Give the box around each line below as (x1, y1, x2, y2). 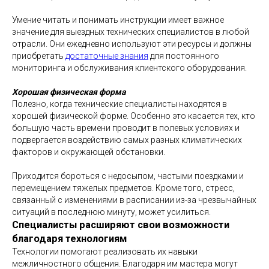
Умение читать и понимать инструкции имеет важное (12, 15, 224, 25)
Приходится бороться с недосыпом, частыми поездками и (12, 171, 244, 181)
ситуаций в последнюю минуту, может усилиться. (12, 207, 211, 217)
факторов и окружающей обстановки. (12, 147, 165, 157)
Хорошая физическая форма (12, 87, 125, 97)
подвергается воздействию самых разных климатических (12, 135, 242, 145)
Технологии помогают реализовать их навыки (12, 247, 198, 256)
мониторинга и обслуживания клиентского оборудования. (12, 63, 247, 73)
